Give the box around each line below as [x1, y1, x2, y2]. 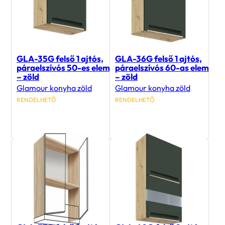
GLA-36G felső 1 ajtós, [115, 53, 202, 64]
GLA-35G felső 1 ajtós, [17, 53, 103, 64]
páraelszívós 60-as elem [115, 62, 209, 73]
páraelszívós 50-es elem [17, 62, 110, 73]
